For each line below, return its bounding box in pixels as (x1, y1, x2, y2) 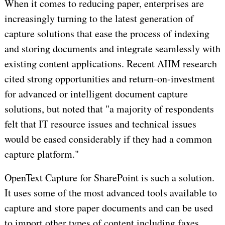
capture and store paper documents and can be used (4, 201, 213, 215)
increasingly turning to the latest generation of (4, 12, 194, 26)
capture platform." (4, 147, 79, 161)
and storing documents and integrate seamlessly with (4, 42, 220, 56)
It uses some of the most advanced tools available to (4, 186, 217, 200)
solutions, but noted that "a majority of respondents (4, 102, 214, 116)
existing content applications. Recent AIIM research (4, 57, 217, 71)
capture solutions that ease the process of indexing (4, 27, 209, 41)
